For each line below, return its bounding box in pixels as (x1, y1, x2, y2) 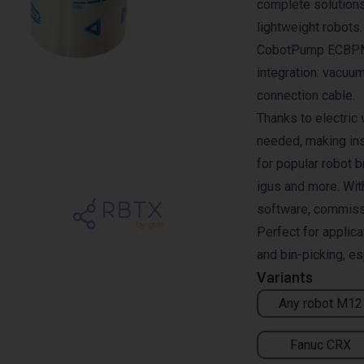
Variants (257, 269, 313, 286)
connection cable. (257, 88, 355, 103)
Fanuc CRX (289, 336, 351, 353)
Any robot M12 (278, 295, 362, 311)
